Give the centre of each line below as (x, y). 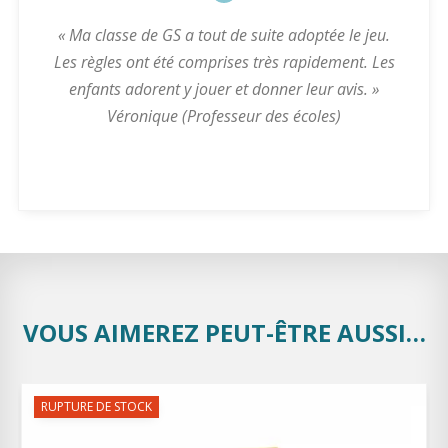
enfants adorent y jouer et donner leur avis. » (224, 88)
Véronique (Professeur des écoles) (224, 115)
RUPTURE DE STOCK (96, 406)
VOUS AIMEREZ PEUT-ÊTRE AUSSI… (224, 332)
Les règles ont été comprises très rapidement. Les (224, 61)
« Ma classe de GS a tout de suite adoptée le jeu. (224, 34)
